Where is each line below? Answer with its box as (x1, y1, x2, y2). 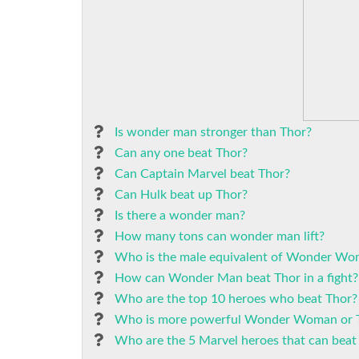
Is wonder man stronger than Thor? (115, 126, 312, 139)
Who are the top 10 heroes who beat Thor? (115, 292, 357, 305)
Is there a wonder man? (115, 209, 245, 222)
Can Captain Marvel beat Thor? (115, 167, 290, 180)
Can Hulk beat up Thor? (115, 188, 248, 201)
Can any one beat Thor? (115, 147, 248, 159)
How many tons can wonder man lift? (115, 230, 325, 243)
